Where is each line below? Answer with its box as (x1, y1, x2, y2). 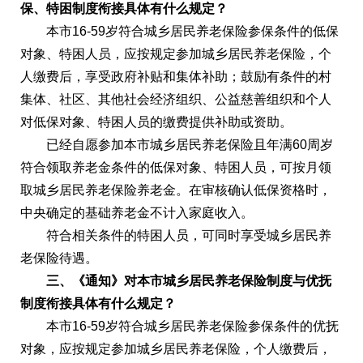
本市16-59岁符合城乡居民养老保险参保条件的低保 (20, 24, 339, 38)
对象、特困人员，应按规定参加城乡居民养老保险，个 (20, 47, 331, 61)
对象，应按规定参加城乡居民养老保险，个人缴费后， (20, 342, 331, 356)
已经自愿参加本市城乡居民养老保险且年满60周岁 (20, 138, 333, 152)
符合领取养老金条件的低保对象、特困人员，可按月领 (20, 160, 331, 174)
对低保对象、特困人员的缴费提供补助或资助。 (20, 115, 293, 129)
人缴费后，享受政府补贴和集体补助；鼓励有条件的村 (20, 70, 331, 83)
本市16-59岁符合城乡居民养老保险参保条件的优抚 (20, 319, 339, 333)
